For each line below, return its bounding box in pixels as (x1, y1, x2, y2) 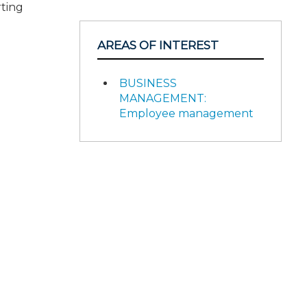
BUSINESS (119, 77, 177, 90)
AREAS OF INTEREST (97, 38, 219, 52)
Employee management (119, 107, 254, 120)
